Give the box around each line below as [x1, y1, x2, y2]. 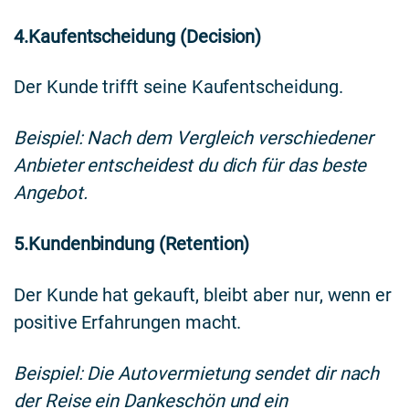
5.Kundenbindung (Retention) [14, 233, 250, 256]
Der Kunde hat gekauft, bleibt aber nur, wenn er [14, 284, 393, 307]
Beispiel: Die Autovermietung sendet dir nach [14, 362, 380, 384]
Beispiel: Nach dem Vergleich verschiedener [14, 127, 373, 150]
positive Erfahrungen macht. [14, 311, 242, 334]
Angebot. [14, 182, 88, 204]
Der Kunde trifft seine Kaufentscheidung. [14, 76, 343, 99]
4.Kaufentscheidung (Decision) [14, 25, 262, 47]
